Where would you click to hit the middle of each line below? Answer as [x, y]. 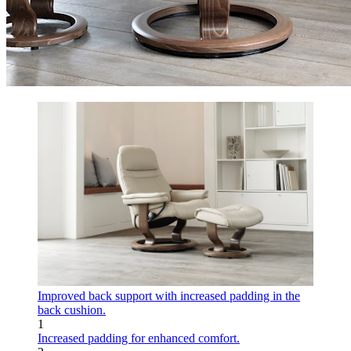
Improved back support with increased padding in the [169, 295]
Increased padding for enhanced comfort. [139, 338]
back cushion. [72, 309]
